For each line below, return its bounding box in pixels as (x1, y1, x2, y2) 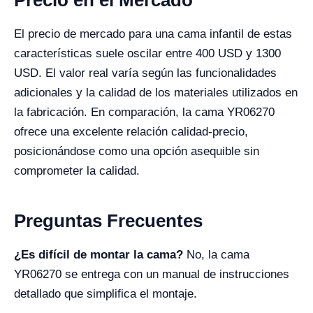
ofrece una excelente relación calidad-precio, (14, 125, 248, 138)
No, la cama (183, 248, 249, 261)
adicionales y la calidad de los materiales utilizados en (14, 86, 298, 99)
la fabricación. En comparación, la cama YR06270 (14, 105, 275, 119)
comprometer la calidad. (14, 164, 140, 177)
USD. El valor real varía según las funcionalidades (14, 66, 277, 80)
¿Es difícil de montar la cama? (14, 248, 183, 261)
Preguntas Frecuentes (14, 210, 203, 231)
